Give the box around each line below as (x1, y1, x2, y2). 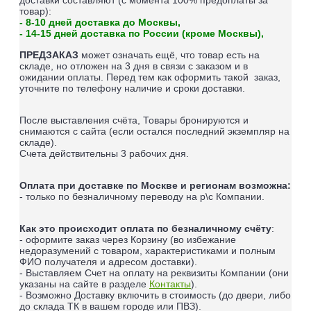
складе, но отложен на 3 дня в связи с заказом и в (19, 60, 248, 72)
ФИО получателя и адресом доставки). (19, 256, 200, 268)
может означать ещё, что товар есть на (81, 49, 260, 61)
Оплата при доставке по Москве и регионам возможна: (19, 180, 291, 192)
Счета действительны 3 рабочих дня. (19, 148, 192, 160)
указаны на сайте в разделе (19, 278, 149, 290)
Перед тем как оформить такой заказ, (106, 72, 280, 83)
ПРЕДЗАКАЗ (19, 49, 81, 61)
